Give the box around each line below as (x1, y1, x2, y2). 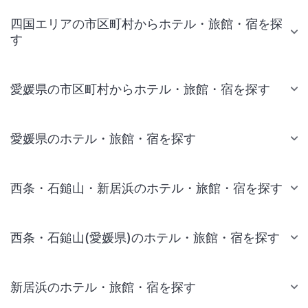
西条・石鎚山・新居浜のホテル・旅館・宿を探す (10, 180, 283, 195)
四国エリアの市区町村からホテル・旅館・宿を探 (10, 16, 283, 31)
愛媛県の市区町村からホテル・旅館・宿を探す (10, 81, 270, 96)
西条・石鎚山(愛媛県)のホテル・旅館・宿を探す (10, 230, 280, 245)
